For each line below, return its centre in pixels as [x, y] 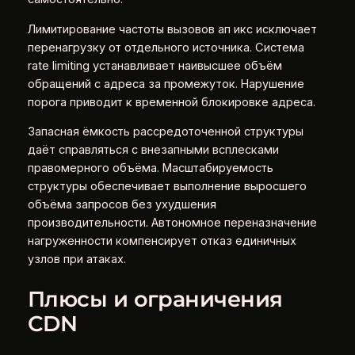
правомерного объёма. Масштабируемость [150, 168]
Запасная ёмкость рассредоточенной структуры [165, 132]
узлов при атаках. [76, 260]
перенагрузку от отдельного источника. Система [166, 47]
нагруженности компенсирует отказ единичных [162, 241]
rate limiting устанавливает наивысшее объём [155, 65]
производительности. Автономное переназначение [172, 223]
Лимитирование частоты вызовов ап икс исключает [172, 29]
